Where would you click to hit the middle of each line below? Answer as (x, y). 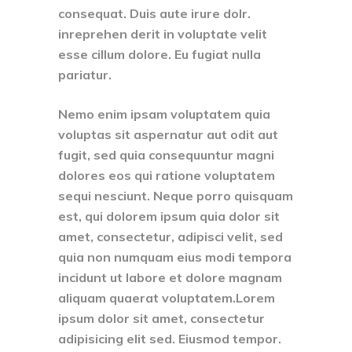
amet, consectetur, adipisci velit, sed (170, 236)
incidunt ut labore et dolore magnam (170, 277)
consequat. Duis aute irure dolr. (154, 13)
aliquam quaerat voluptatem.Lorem (167, 297)
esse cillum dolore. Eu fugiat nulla (159, 54)
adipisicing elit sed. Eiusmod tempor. (170, 338)
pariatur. (85, 74)
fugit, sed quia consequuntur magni (166, 154)
